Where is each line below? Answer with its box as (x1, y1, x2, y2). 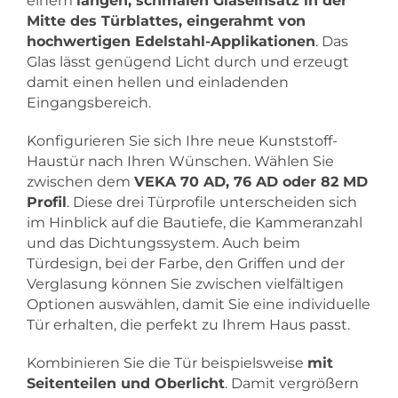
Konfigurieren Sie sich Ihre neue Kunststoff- (27, 132, 338, 150)
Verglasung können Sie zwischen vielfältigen (27, 275, 344, 293)
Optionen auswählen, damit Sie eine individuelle (27, 296, 370, 314)
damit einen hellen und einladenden (27, 74, 289, 92)
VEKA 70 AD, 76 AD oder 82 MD (134, 173, 368, 191)
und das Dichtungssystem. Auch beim (27, 235, 300, 252)
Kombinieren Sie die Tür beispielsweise (27, 354, 307, 372)
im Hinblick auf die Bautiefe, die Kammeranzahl (27, 214, 362, 232)
